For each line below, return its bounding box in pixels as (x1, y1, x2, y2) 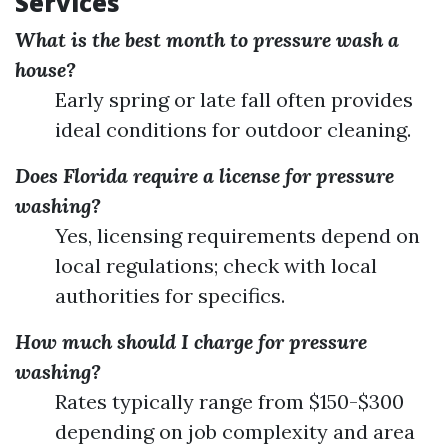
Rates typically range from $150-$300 (55, 389, 404, 414)
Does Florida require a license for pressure (15, 163, 394, 188)
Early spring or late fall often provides (55, 87, 413, 112)
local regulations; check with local (55, 253, 377, 278)
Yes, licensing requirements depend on (55, 223, 420, 248)
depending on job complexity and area (55, 419, 415, 444)
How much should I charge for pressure (15, 329, 367, 354)
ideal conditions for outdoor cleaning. (55, 117, 411, 142)
